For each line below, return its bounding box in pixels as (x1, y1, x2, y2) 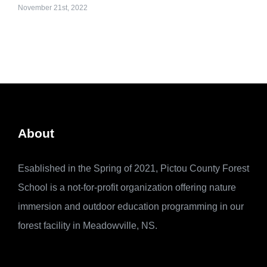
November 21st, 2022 (18, 3, 88, 12)
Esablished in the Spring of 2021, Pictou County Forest (17, 163, 249, 173)
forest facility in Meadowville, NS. (17, 220, 157, 231)
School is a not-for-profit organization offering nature (17, 182, 236, 193)
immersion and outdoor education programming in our (17, 201, 244, 212)
